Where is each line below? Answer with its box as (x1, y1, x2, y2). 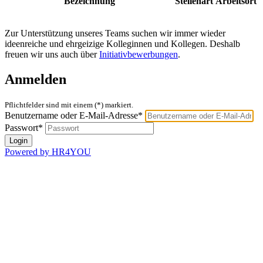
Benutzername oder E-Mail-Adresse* (5, 110, 143, 121)
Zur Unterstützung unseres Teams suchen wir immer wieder (5, 28, 225, 39)
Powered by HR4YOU (5, 147, 91, 157)
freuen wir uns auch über (5, 49, 99, 60)
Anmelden (5, 72, 66, 87)
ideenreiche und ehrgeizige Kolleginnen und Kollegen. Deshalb (5, 39, 240, 49)
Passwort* (5, 123, 43, 133)
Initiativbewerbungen (99, 49, 178, 60)
